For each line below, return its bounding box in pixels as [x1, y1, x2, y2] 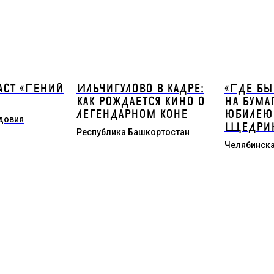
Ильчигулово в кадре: [76, 81, 204, 96]
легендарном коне [76, 107, 188, 122]
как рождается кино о [76, 94, 205, 109]
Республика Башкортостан [76, 127, 190, 137]
